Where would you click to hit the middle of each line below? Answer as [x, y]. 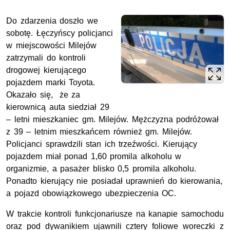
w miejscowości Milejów [52, 45]
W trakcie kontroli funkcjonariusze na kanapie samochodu [115, 214]
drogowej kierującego [46, 70]
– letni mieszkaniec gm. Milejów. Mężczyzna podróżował [113, 119]
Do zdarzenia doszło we [52, 21]
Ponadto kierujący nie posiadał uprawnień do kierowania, [114, 181]
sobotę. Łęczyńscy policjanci [60, 33]
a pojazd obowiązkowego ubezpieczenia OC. [95, 193]
